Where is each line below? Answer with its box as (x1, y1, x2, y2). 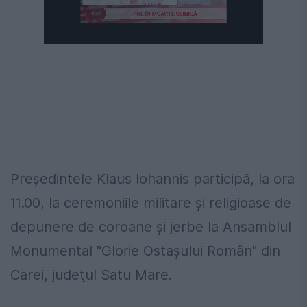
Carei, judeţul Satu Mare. (10, 267, 172, 284)
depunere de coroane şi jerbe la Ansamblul (10, 219, 291, 236)
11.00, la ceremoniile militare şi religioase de (10, 195, 291, 212)
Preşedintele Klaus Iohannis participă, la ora (10, 171, 295, 188)
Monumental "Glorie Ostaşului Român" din (10, 243, 280, 260)
